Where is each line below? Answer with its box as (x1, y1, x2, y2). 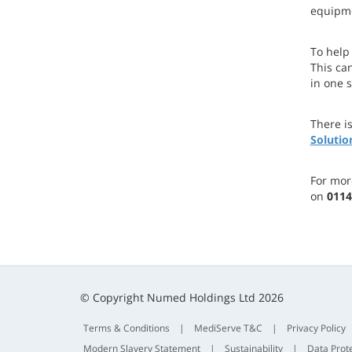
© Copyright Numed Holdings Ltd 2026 (80, 290, 284, 305)
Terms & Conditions (83, 321, 170, 335)
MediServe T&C (194, 321, 262, 335)
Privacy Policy (287, 321, 346, 335)
